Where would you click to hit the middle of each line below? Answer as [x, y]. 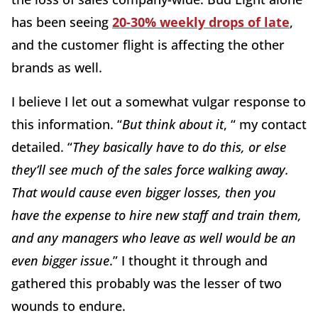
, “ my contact [265, 124]
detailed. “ [42, 147]
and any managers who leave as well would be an [154, 237]
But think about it [173, 124]
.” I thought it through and [188, 260]
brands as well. [59, 67]
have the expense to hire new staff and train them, [157, 215]
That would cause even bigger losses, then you [144, 192]
